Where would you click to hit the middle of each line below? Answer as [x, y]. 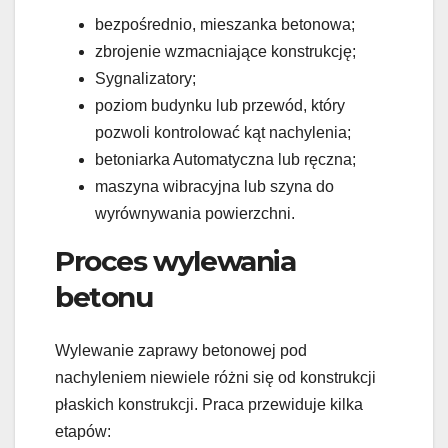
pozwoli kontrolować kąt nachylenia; [223, 133]
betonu [104, 297]
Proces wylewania [175, 261]
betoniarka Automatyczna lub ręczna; [225, 160]
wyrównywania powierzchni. [195, 214]
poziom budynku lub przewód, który [220, 106]
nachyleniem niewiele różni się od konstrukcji [215, 378]
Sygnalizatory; [145, 79]
